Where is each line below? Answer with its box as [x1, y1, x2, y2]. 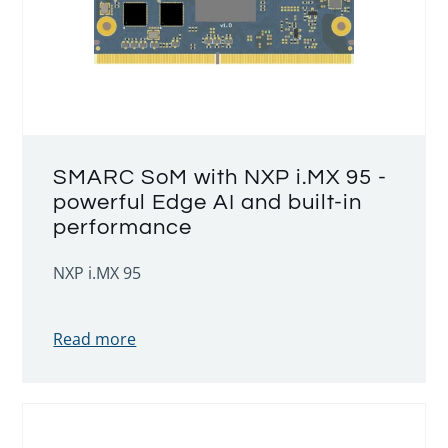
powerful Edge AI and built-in [53, 191, 363, 214]
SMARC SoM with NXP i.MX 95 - [53, 166, 388, 189]
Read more [53, 328, 137, 350]
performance [53, 216, 193, 239]
